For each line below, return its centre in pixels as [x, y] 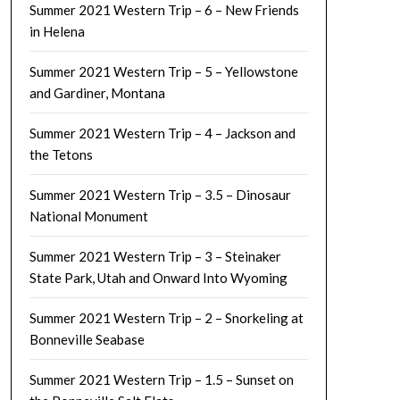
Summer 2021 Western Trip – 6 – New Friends [164, 10]
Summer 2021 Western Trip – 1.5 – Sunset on [161, 379]
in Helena [57, 31]
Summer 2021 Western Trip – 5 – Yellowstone [163, 71]
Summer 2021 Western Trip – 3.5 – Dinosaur [160, 195]
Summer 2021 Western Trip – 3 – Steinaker [155, 256]
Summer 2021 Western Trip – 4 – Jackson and [162, 133]
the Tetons [61, 154]
